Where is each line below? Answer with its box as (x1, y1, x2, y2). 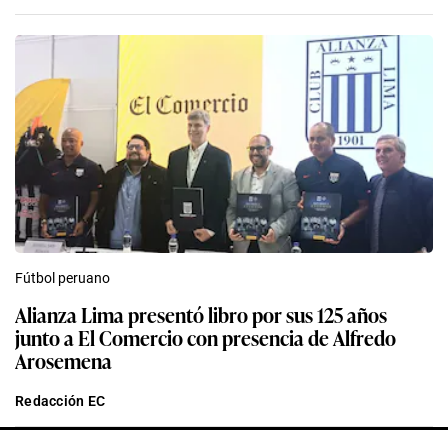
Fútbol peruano (15, 270, 110, 287)
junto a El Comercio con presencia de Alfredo (15, 322, 396, 353)
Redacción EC (15, 393, 106, 410)
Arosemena (15, 345, 112, 376)
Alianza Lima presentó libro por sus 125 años (15, 299, 387, 330)
